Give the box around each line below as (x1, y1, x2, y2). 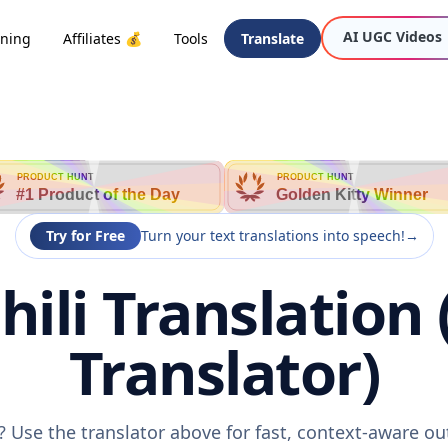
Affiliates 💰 (63, 28, 142, 48)
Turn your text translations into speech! (140, 226, 405, 245)
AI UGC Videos (343, 27, 442, 46)
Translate (241, 28, 304, 48)
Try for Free (45, 226, 125, 245)
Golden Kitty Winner (276, 186, 428, 203)
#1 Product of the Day (16, 186, 180, 203)
